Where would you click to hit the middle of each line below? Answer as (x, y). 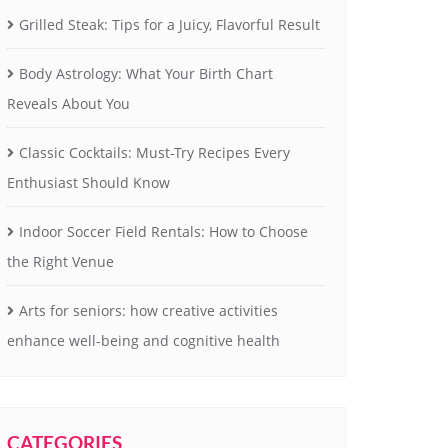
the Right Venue (60, 261)
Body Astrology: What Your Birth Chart (146, 73)
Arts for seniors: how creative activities (148, 310)
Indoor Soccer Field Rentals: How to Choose (163, 231)
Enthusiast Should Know (88, 182)
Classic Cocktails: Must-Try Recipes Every (154, 152)
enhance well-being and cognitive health (143, 340)
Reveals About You (68, 103)
